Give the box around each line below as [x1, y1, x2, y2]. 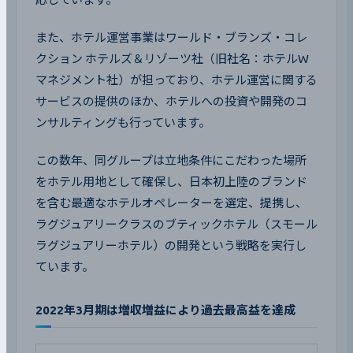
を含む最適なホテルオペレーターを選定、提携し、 [35, 196, 307, 210]
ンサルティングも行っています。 [35, 116, 210, 130]
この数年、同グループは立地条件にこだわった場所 [35, 154, 307, 168]
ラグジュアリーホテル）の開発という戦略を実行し [35, 239, 307, 253]
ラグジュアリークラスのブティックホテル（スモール [35, 217, 318, 232]
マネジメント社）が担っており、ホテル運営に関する [35, 73, 318, 87]
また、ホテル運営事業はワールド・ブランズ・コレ [35, 31, 307, 45]
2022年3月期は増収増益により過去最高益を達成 [35, 303, 295, 318]
